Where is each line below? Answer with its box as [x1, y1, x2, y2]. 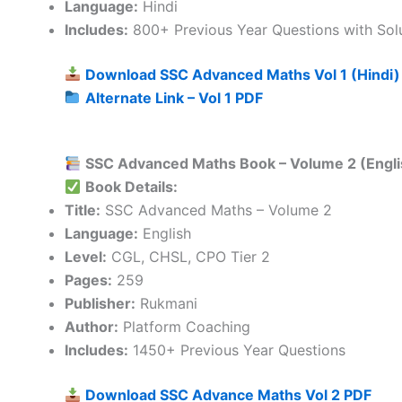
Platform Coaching [118, 318, 250, 336]
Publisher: [65, 294, 135, 313]
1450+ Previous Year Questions [128, 341, 345, 360]
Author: [65, 318, 118, 336]
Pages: [65, 271, 112, 290]
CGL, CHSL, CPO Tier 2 [107, 248, 270, 267]
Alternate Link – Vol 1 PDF [85, 88, 264, 107]
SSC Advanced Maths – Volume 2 [100, 201, 332, 220]
